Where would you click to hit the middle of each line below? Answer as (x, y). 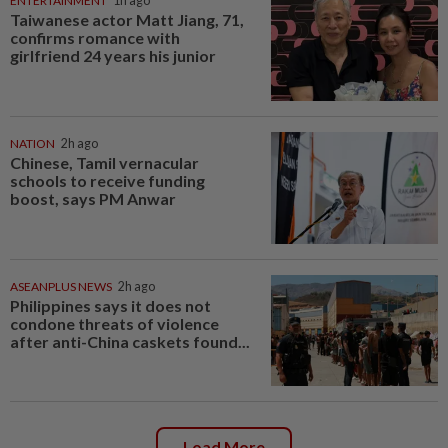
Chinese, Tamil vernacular (104, 162)
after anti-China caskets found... (130, 341)
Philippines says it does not (110, 305)
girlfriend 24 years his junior (113, 56)
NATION (32, 143)
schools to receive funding (107, 180)
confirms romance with (95, 38)
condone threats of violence (114, 323)
